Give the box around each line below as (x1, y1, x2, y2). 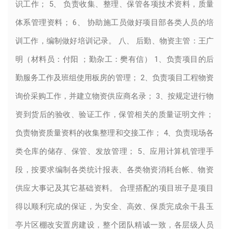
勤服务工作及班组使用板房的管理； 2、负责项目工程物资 (15, 73, 214, 82)
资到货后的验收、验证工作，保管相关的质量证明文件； (15, 109, 214, 119)
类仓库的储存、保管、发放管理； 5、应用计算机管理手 (15, 146, 214, 156)
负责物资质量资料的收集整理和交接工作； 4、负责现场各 (15, 128, 214, 138)
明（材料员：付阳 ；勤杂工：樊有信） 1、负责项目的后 (15, 54, 214, 64)
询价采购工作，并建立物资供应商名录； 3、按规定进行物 (15, 91, 214, 101)
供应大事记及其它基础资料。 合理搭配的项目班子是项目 (15, 183, 214, 193)
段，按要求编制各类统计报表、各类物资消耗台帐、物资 (15, 165, 214, 174)
